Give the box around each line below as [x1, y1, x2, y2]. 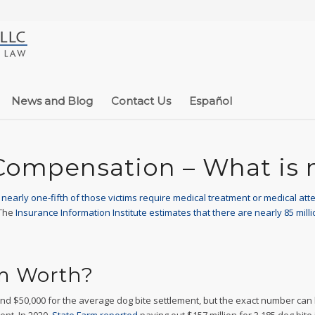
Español [189, 94, 232, 108]
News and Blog [11, 94, 93, 108]
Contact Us [111, 94, 171, 108]
